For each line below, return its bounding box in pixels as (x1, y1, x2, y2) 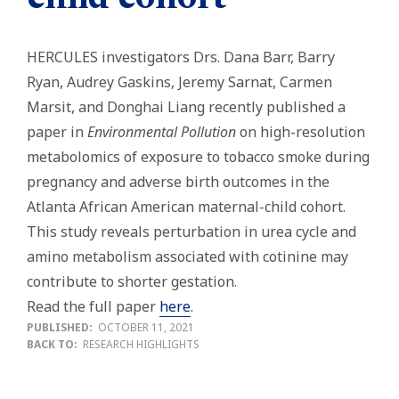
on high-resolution (240, 122, 365, 142)
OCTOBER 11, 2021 (98, 320, 194, 335)
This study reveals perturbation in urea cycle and (27, 222, 356, 241)
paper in (27, 122, 84, 142)
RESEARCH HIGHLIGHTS (83, 337, 199, 352)
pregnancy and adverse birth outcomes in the (27, 172, 330, 191)
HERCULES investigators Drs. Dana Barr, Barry (27, 47, 335, 67)
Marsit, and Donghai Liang (27, 97, 205, 117)
